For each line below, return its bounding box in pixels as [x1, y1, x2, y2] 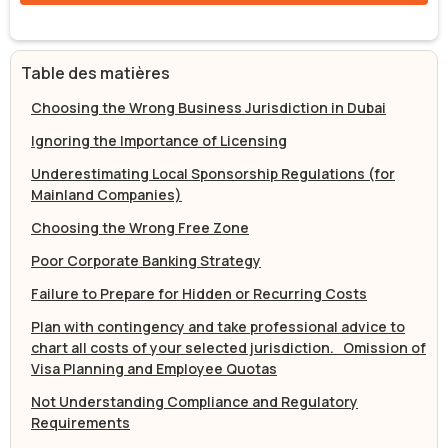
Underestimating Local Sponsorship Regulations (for [31, 163, 395, 183]
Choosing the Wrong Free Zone [31, 217, 249, 237]
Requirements [31, 412, 130, 432]
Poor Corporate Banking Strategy [31, 250, 261, 270]
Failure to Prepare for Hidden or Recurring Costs [31, 283, 367, 303]
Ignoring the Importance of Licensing [31, 130, 287, 150]
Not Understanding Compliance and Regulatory [31, 391, 358, 411]
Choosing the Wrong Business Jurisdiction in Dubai [31, 97, 386, 117]
